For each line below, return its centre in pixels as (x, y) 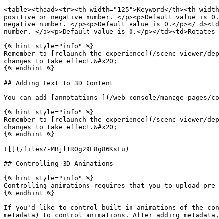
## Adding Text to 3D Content (59, 83)
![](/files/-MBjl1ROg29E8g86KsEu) (66, 149)
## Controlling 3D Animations (59, 164)
